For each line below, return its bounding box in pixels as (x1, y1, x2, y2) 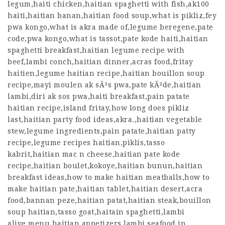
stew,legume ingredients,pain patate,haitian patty (8, 127, 196, 135)
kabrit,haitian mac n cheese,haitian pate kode (8, 150, 180, 158)
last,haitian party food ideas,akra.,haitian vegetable (8, 116, 202, 124)
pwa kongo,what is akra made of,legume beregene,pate (8, 23, 213, 31)
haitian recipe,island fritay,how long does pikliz (8, 104, 189, 112)
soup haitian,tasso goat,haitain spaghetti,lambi (8, 208, 185, 216)
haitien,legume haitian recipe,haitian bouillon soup (8, 69, 205, 77)
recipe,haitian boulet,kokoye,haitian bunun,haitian (8, 162, 202, 170)
